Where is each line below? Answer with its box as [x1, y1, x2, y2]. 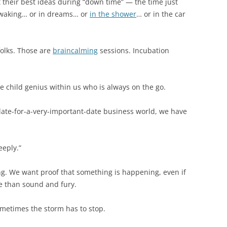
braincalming [53, 46, 98, 55]
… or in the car [136, 9, 185, 19]
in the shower [90, 9, 136, 19]
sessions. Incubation [98, 46, 169, 55]
